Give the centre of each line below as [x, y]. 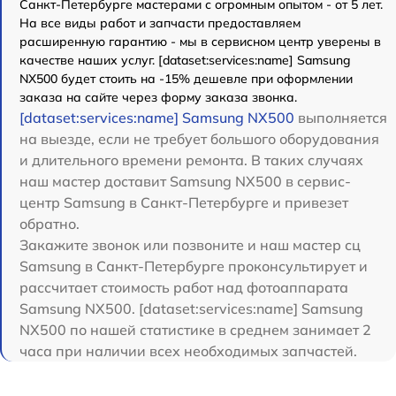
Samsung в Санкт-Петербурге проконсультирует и [194, 267]
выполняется [341, 118]
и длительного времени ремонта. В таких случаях [191, 160]
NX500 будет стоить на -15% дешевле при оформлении [186, 79]
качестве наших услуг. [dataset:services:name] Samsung [185, 61]
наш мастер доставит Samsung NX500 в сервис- [185, 182]
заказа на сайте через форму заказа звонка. [158, 98]
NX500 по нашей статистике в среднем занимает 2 [195, 330]
